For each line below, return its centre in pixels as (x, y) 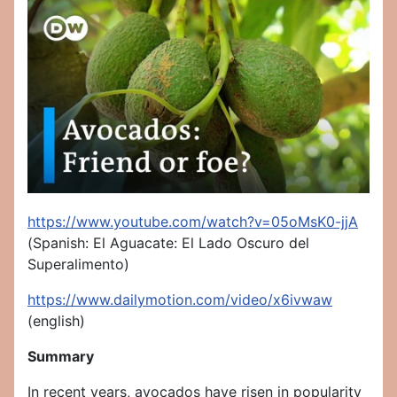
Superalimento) (78, 265)
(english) (56, 321)
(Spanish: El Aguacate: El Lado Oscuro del (168, 243)
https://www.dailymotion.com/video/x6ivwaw (180, 300)
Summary (61, 357)
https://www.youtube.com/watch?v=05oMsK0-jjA (193, 222)
